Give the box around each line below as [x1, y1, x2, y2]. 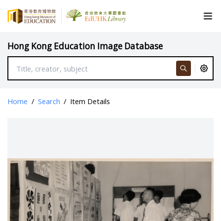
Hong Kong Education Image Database [7, 40, 163, 52]
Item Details [70, 96, 110, 107]
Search [37, 96, 60, 107]
